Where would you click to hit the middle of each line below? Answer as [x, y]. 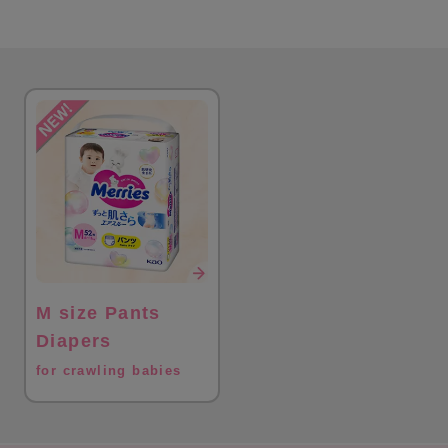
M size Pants [98, 313]
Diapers [74, 341]
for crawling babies [109, 371]
